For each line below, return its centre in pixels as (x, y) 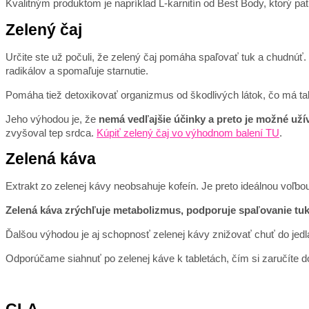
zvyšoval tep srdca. (51, 132)
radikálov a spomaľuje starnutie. (77, 70)
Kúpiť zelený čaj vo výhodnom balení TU (188, 132)
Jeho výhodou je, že (52, 119)
